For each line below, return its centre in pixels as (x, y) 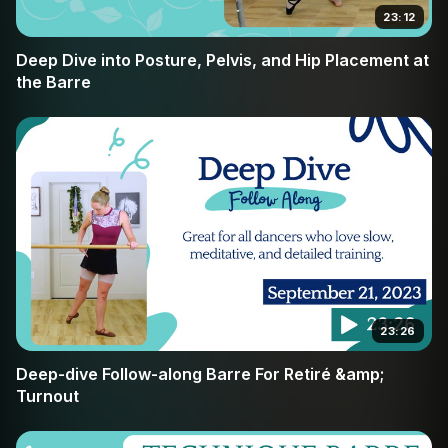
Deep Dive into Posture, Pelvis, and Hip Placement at (222, 59)
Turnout (47, 396)
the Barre (53, 81)
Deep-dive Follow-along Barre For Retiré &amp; (200, 374)
